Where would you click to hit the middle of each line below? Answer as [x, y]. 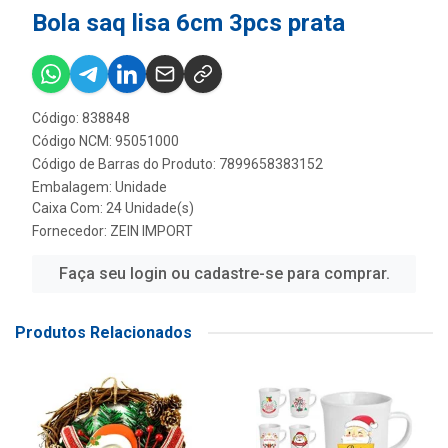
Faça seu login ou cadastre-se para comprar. [224, 273]
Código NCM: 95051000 [105, 141]
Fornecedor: [71, 231]
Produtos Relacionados [103, 332]
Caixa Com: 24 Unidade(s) [113, 208]
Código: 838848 [81, 118]
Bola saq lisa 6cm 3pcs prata [188, 23]
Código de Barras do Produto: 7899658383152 [177, 164]
